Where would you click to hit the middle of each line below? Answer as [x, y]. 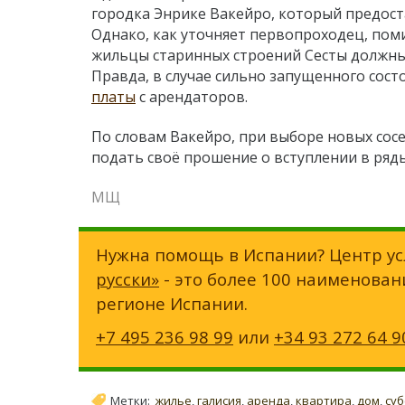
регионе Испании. [172, 303]
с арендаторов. [192, 97]
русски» [127, 278]
